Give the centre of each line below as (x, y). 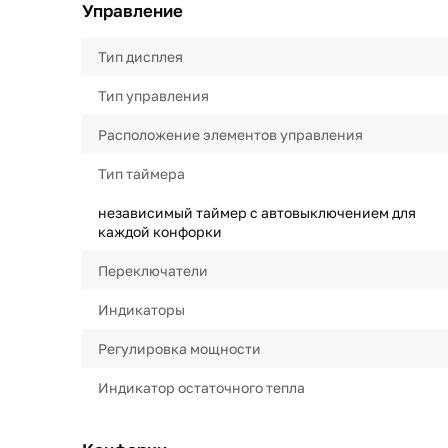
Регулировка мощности (179, 348)
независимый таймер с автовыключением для (257, 212)
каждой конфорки (160, 231)
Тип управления (153, 95)
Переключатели (153, 270)
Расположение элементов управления (230, 134)
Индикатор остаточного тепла (201, 387)
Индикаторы (141, 309)
